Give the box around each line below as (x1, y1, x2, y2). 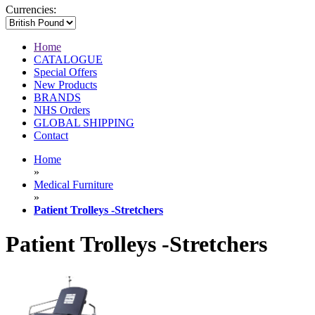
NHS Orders (34, 104, 90, 117)
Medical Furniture (34, 179, 113, 191)
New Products (34, 79, 97, 91)
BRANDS (34, 91, 81, 104)
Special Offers (34, 66, 97, 79)
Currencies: (6, 4, 56, 16)
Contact (34, 129, 68, 142)
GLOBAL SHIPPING (34, 117, 134, 129)
